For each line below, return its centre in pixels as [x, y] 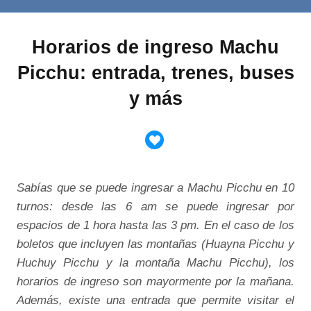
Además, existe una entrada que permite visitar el [155, 300]
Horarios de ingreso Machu [155, 47]
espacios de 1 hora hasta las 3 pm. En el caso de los [155, 225]
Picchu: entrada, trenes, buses [155, 73]
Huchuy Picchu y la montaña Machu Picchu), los [155, 263]
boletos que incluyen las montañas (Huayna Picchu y [155, 244]
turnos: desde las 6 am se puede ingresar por [155, 207]
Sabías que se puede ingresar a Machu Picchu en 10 [155, 188]
